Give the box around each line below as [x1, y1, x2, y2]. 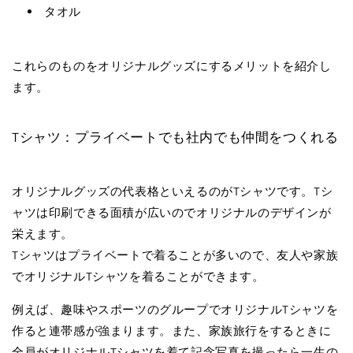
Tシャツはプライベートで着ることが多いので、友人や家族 [12, 247, 339, 263]
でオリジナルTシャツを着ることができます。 [12, 269, 265, 284]
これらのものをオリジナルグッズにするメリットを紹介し [12, 58, 332, 74]
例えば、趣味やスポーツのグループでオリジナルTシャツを [12, 302, 339, 318]
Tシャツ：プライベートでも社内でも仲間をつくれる [12, 128, 339, 147]
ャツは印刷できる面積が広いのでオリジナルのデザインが [12, 205, 332, 221]
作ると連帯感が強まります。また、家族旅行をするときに [12, 323, 332, 339]
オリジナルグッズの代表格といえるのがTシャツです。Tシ [12, 184, 333, 199]
